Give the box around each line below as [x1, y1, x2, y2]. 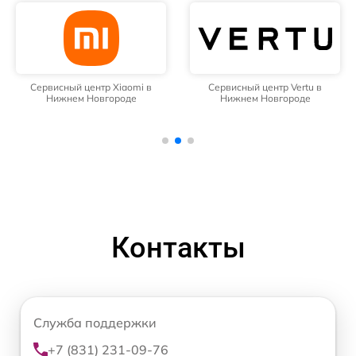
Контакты [110, 231, 246, 265]
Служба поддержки [33, 315, 157, 331]
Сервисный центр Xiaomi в [30, 81, 152, 94]
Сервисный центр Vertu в [208, 81, 322, 94]
